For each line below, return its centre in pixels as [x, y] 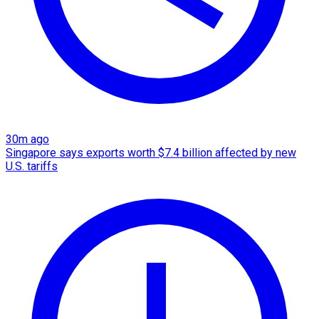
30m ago [27, 139]
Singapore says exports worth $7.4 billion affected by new [151, 152]
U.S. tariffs [32, 166]
